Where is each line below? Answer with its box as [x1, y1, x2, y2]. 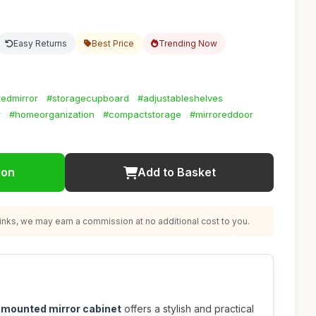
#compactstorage [103, 109, 181, 120]
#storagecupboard [47, 92, 129, 104]
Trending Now [159, 38, 217, 49]
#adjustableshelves [138, 92, 223, 104]
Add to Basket [137, 165, 216, 179]
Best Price [92, 38, 134, 49]
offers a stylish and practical [121, 303, 254, 315]
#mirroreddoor [190, 109, 253, 120]
